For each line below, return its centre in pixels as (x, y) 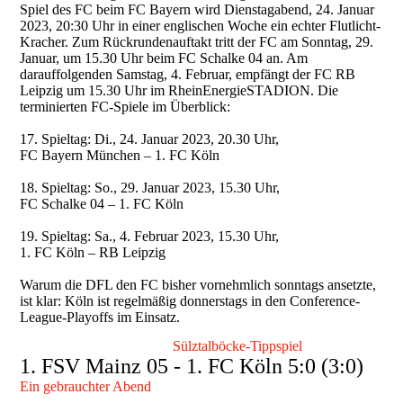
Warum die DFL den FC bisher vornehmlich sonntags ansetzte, (198, 284)
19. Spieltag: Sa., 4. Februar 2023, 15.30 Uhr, (152, 236)
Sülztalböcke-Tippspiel (238, 345)
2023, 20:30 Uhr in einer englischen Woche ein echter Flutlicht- (201, 25)
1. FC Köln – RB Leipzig (93, 252)
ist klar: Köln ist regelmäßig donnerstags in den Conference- (190, 300)
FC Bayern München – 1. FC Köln (120, 155)
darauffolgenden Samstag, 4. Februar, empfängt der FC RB (188, 74)
